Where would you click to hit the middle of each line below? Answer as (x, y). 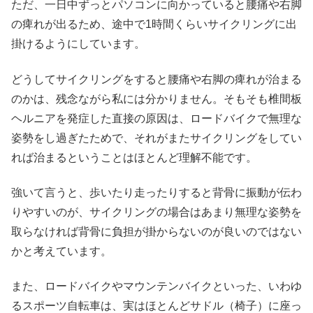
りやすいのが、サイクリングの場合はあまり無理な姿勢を (156, 212)
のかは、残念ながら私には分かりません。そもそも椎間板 (156, 99)
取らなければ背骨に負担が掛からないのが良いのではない (156, 232)
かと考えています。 (61, 252)
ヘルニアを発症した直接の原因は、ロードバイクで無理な (156, 118)
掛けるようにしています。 (78, 44)
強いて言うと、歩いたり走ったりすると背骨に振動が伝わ (156, 193)
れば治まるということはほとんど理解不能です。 (134, 157)
